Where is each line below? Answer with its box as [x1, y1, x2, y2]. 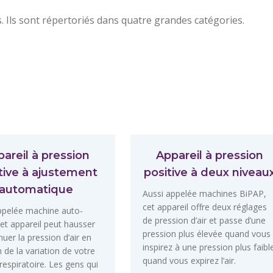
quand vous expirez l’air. [143, 255, 236, 267]
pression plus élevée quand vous [143, 228, 271, 240]
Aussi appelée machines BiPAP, [143, 188, 266, 200]
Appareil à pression [156, 149, 263, 163]
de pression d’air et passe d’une [143, 214, 266, 227]
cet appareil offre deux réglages [143, 201, 267, 213]
